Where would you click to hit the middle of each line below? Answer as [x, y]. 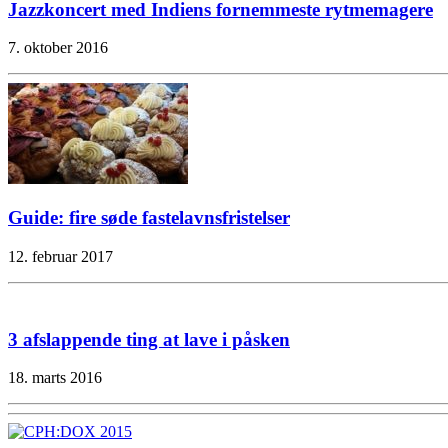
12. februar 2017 [60, 256]
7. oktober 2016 [58, 48]
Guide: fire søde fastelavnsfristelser [149, 218]
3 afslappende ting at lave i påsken [149, 339]
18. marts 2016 [55, 378]
